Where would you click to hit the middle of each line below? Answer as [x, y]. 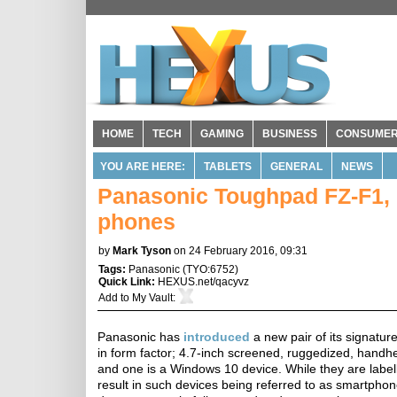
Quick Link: [128, 282]
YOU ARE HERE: [143, 167]
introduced [217, 337]
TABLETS [228, 167]
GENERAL [296, 167]
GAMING [222, 134]
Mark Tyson [142, 251]
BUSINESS [290, 134]
